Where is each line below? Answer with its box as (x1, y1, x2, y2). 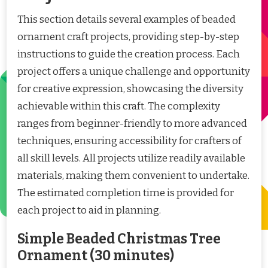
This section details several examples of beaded (17, 13, 236, 26)
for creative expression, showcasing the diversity (17, 83, 243, 96)
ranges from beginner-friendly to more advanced (17, 117, 247, 130)
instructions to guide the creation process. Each (17, 48, 240, 61)
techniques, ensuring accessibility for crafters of (17, 135, 242, 148)
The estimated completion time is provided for (17, 187, 234, 200)
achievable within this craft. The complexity (17, 100, 220, 113)
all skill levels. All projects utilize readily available (17, 152, 245, 165)
